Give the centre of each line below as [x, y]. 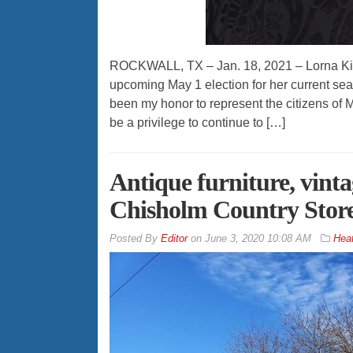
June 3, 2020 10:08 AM [258, 239]
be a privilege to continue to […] [197, 123]
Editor [174, 239]
